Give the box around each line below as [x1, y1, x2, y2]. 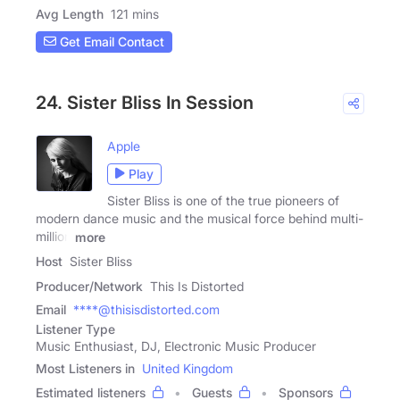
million [36, 228, 71, 244]
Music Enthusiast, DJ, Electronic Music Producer [36, 338, 316, 354]
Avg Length [36, 5, 104, 21]
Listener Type [36, 321, 115, 337]
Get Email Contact [56, 34, 164, 50]
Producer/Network [36, 279, 143, 295]
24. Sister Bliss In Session [36, 91, 254, 113]
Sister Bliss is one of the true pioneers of [107, 192, 339, 208]
